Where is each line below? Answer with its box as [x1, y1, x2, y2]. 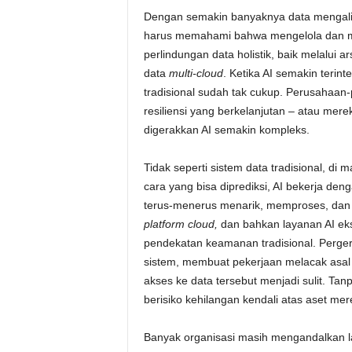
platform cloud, [143, 218, 218, 230]
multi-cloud [168, 67, 223, 79]
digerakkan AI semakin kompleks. [143, 123, 310, 136]
